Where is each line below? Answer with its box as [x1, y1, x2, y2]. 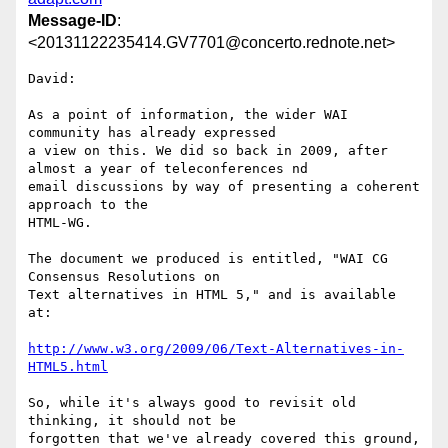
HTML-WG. [28, 215, 92, 231]
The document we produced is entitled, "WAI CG [28, 251, 388, 267]
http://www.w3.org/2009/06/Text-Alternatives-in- [28, 341, 404, 357]
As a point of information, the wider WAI [28, 107, 348, 123]
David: [28, 71, 76, 87]
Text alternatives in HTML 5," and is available [28, 287, 396, 303]
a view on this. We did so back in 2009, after [28, 143, 388, 159]
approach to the [28, 197, 148, 213]
